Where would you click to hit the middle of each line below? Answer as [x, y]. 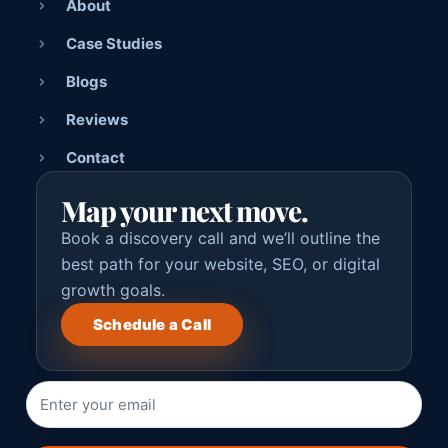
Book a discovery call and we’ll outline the [220, 237]
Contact [95, 157]
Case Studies [114, 43]
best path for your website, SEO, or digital [220, 263]
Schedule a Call [152, 324]
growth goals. [113, 289]
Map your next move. [184, 210]
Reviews [97, 119]
